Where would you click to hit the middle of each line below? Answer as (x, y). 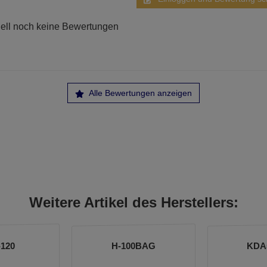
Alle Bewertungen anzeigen (139, 93)
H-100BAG (133, 246)
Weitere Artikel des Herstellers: (133, 202)
